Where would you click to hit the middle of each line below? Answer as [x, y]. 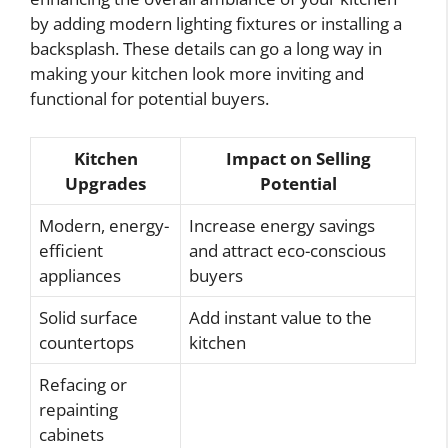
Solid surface [88, 317]
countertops [86, 342]
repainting [78, 409]
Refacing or [83, 384]
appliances [80, 275]
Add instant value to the [280, 317]
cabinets [71, 434]
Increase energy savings [282, 225]
